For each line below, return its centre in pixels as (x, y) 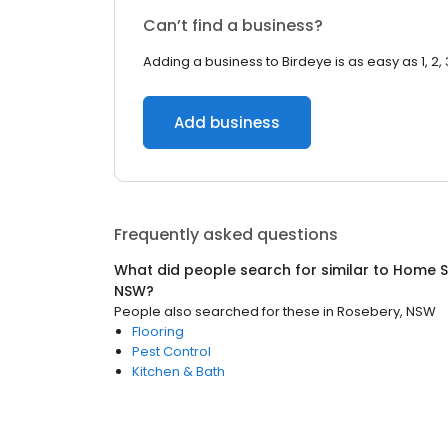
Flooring (158, 331)
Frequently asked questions (226, 234)
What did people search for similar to (253, 270)
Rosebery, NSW (386, 311)
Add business (227, 122)
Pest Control (171, 351)
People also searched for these (217, 311)
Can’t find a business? (233, 25)
